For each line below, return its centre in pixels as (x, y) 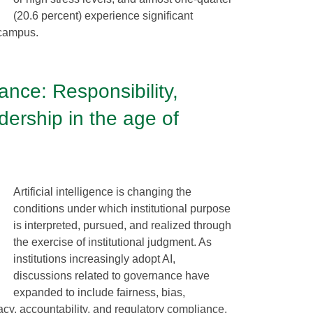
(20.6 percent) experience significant (103, 15)
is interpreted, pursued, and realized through (122, 225)
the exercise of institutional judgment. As (112, 242)
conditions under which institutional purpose (122, 208)
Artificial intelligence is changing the (102, 191)
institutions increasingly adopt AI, (94, 259)
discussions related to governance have (111, 275)
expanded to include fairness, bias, (99, 292)
